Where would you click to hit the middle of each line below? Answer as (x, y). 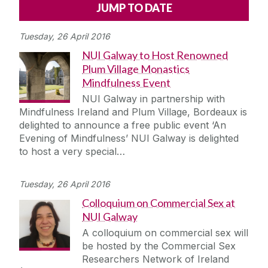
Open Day (57, 210)
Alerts (61, 7)
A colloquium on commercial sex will (165, 233)
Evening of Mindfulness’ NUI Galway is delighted (129, 138)
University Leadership (83, 112)
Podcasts (68, 46)
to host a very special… (72, 152)
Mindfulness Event (126, 83)
